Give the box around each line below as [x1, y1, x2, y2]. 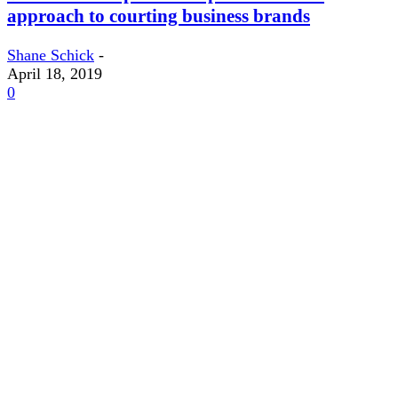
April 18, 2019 [7, 64, 102, 83]
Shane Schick [7, 45, 94, 64]
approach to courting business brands [7, 4, 310, 27]
